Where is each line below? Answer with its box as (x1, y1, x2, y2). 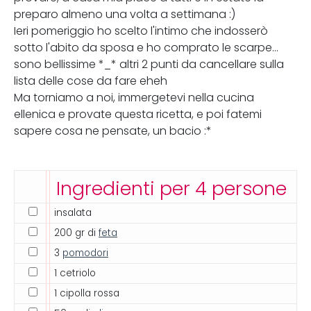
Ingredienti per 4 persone (56, 177, 287, 200)
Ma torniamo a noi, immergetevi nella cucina (14, 91, 254, 104)
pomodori (62, 247, 108, 259)
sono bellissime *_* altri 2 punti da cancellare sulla (14, 58, 284, 71)
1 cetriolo (54, 267, 96, 279)
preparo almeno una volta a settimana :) (14, 8, 235, 21)
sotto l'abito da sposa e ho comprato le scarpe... (14, 41, 278, 54)
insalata (54, 207, 92, 219)
